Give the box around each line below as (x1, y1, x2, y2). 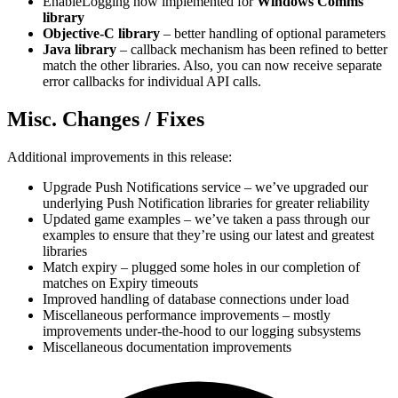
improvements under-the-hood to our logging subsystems (43, 322, 361, 338)
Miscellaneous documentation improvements (43, 338, 291, 354)
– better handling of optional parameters (160, 25, 386, 41)
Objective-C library (43, 25, 160, 41)
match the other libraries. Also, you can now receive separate (43, 57, 382, 73)
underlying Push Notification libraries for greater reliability (43, 195, 370, 211)
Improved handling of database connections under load (43, 291, 349, 306)
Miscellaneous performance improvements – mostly (43, 306, 330, 322)
